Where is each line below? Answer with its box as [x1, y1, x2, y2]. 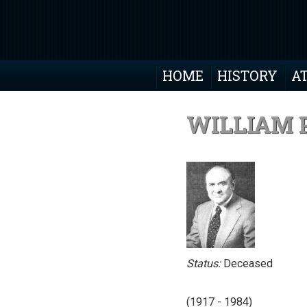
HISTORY [217, 66, 278, 84]
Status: [186, 256, 221, 270]
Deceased [221, 256, 273, 270]
